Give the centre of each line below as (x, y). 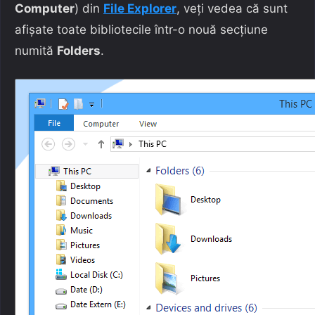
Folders (79, 50)
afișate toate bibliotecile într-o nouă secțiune (141, 29)
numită (36, 50)
